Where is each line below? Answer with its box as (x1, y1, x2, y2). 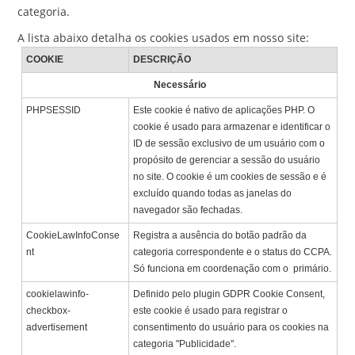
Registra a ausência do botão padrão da (133, 230, 307, 242)
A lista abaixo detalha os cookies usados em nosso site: (17, 30, 310, 46)
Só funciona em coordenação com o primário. (133, 263, 332, 275)
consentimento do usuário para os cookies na (133, 322, 330, 334)
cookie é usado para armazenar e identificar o (133, 121, 331, 133)
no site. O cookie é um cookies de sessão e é (133, 171, 327, 183)
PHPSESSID (26, 105, 82, 116)
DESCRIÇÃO (133, 54, 192, 66)
